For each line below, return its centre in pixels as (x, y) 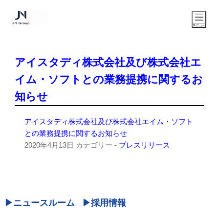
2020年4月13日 (49, 145)
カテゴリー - (97, 145)
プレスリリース (144, 145)
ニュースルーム (44, 203)
